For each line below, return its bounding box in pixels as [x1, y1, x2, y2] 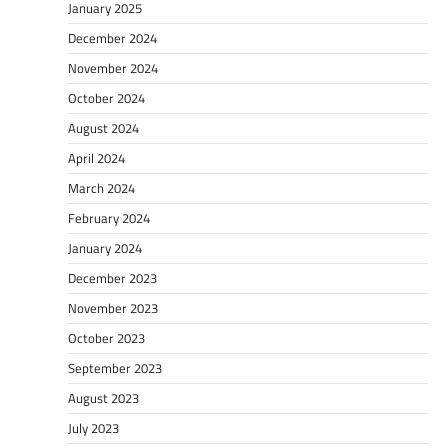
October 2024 [68, 88, 145, 109]
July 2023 [68, 418, 119, 439]
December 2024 [68, 28, 157, 49]
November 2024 [68, 58, 158, 79]
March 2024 [68, 178, 135, 199]
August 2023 [68, 388, 139, 409]
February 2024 [68, 208, 150, 229]
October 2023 [68, 328, 145, 349]
